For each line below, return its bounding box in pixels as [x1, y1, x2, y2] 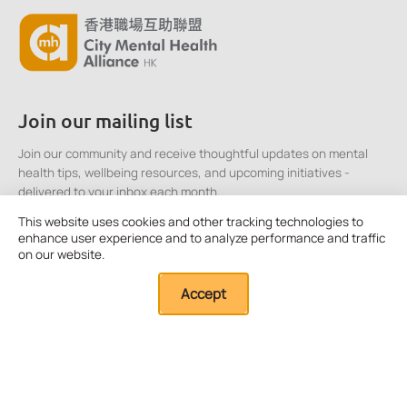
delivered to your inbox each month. [18, 183, 220, 200]
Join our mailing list [18, 107, 193, 133]
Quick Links [18, 306, 123, 332]
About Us [18, 350, 70, 367]
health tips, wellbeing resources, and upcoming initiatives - [18, 164, 350, 181]
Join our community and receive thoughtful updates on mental [18, 144, 368, 162]
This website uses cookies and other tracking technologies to [18, 213, 363, 230]
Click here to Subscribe [41, 234, 187, 254]
